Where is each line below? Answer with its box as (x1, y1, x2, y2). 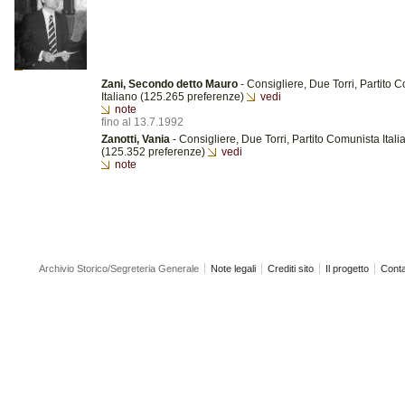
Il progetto (325, 263, 369, 274)
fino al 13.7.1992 (101, 116, 184, 128)
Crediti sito (268, 263, 314, 274)
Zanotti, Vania (101, 133, 170, 146)
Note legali (211, 263, 256, 274)
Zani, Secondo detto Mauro (101, 78, 238, 90)
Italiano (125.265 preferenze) (101, 90, 247, 103)
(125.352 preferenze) (101, 146, 208, 158)
